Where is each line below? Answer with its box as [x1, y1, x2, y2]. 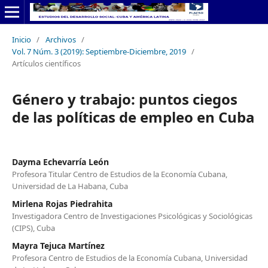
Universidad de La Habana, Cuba [11, 180, 128, 191]
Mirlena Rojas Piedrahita [11, 197, 112, 209]
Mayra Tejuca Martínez [11, 239, 105, 251]
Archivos [45, 33, 76, 45]
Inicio [11, 33, 31, 45]
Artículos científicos [11, 57, 81, 69]
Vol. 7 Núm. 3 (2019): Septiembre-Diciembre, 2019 [11, 45, 186, 57]
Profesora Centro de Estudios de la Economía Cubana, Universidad [11, 252, 248, 263]
